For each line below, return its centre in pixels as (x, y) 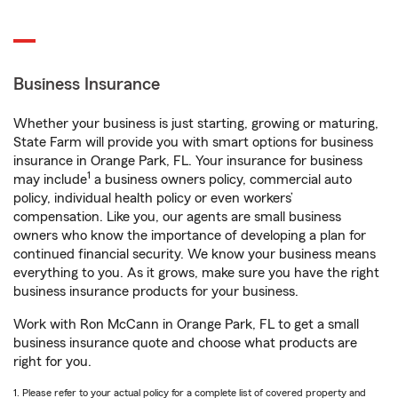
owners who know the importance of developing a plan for (190, 235)
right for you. (52, 362)
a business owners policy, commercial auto (221, 179)
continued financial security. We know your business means (195, 254)
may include (50, 179)
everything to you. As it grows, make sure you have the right (196, 273)
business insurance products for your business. (156, 291)
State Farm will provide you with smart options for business (193, 142)
